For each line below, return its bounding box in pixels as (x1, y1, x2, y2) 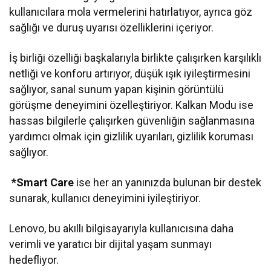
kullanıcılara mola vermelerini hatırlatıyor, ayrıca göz (9, 5, 253, 18)
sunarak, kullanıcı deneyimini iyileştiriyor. (9, 191, 201, 204)
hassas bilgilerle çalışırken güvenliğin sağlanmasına (9, 114, 255, 127)
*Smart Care (9, 175, 74, 189)
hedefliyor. (9, 253, 62, 266)
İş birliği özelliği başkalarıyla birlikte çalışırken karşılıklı (9, 51, 262, 64)
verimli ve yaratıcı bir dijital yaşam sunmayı (9, 237, 212, 250)
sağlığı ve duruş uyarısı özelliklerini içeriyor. (9, 21, 214, 34)
